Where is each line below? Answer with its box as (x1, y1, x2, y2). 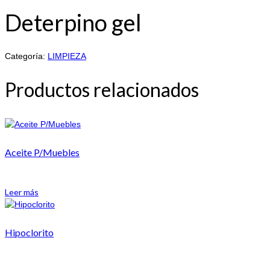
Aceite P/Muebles (5, 146, 80, 158)
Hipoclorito (5, 227, 54, 239)
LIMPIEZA (48, 51, 86, 61)
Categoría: (5, 51, 48, 61)
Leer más (5, 187, 39, 198)
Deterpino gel (5, 8, 142, 37)
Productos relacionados (5, 78, 199, 102)
